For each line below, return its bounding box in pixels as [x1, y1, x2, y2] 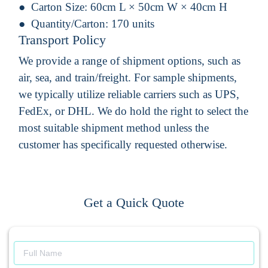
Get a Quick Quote [84, 194, 184, 210]
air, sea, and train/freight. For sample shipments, [19, 71, 237, 84]
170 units [111, 17, 154, 30]
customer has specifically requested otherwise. [19, 138, 227, 151]
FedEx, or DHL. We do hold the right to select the [19, 104, 248, 117]
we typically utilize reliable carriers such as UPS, [19, 87, 239, 100]
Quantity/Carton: [31, 17, 111, 30]
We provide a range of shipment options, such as [19, 54, 240, 67]
